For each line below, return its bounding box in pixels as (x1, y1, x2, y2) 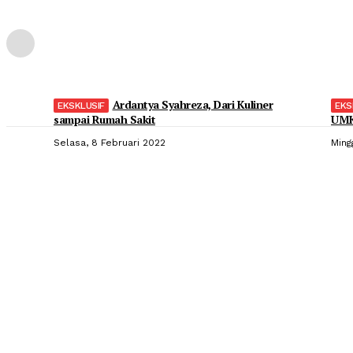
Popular (33, 209, 95, 231)
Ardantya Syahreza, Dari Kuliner (112, 96, 273, 112)
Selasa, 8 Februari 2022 (54, 136, 165, 148)
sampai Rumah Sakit (54, 111, 155, 127)
